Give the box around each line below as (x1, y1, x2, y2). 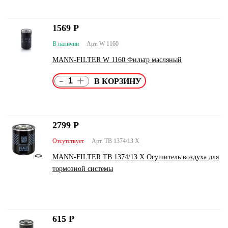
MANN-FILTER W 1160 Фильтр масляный (52, 56, 182, 64)
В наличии (52, 40, 79, 47)
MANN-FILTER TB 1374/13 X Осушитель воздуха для (52, 153, 219, 161)
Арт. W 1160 (87, 40, 119, 47)
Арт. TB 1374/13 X (92, 137, 139, 145)
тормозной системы (52, 165, 113, 173)
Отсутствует (52, 137, 84, 145)
